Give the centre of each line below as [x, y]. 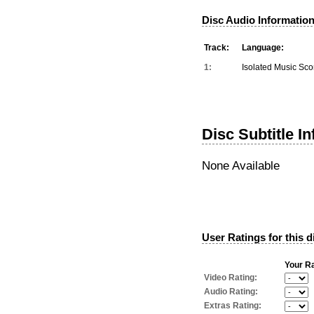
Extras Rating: [233, 305]
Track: [217, 47]
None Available [241, 165]
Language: [263, 47]
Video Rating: [231, 277]
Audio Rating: [231, 291]
